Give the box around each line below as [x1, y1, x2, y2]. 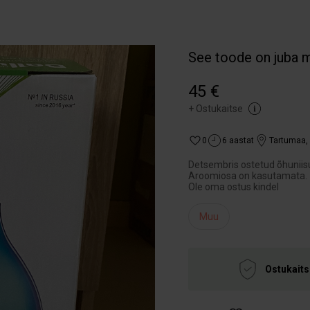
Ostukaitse [196, 103, 243, 114]
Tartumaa [269, 136, 306, 145]
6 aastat [222, 136, 254, 145]
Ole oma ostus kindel [188, 181, 279, 192]
